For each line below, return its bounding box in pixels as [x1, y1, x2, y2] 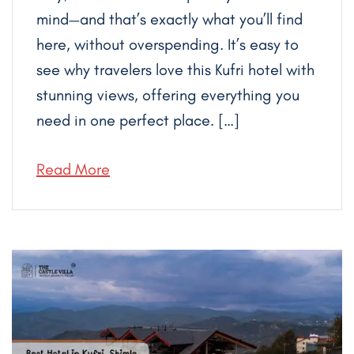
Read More [36, 160, 110, 179]
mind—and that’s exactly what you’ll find [36, 9, 303, 29]
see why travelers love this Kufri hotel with [36, 60, 314, 80]
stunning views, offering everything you [36, 85, 299, 105]
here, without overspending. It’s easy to [36, 35, 299, 55]
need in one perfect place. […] [36, 111, 239, 130]
